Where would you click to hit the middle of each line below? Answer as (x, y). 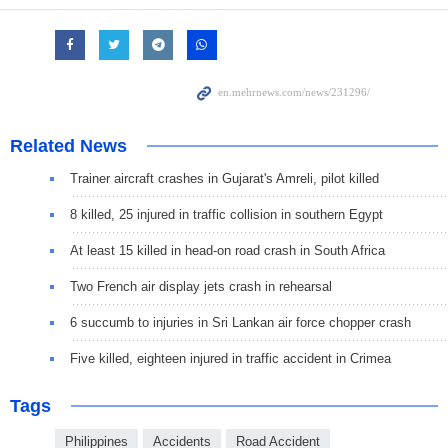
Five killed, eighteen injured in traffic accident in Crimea (230, 358)
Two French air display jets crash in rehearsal (201, 286)
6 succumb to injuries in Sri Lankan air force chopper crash (240, 322)
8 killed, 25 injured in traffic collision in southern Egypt (226, 214)
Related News (68, 146)
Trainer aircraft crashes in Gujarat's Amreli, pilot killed (224, 178)
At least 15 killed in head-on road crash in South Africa (227, 250)
